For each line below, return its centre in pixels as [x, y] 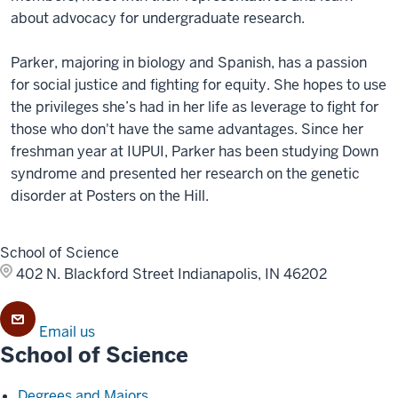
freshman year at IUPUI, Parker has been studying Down [195, 151]
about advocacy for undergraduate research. [159, 18]
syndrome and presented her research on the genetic [185, 174]
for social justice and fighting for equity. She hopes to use [199, 85]
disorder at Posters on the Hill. [110, 196]
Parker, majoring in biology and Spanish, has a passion [189, 63]
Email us [67, 332]
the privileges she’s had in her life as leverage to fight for [195, 107]
